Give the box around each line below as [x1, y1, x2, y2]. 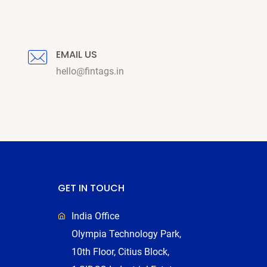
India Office [72, 210, 120, 222]
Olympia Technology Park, [72, 228, 182, 240]
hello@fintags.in [56, 65, 125, 77]
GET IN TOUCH [58, 181, 125, 195]
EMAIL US [56, 47, 98, 61]
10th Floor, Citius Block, [72, 246, 170, 257]
